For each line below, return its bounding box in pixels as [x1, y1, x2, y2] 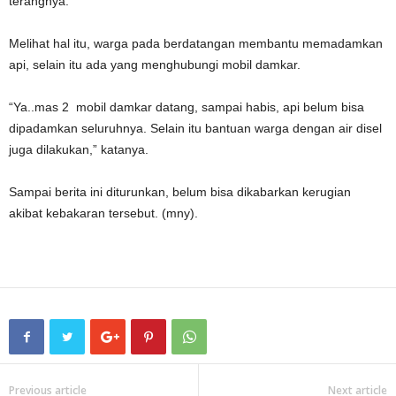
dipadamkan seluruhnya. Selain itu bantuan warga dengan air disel [9, 121, 382, 135]
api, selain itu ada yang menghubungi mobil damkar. [9, 57, 301, 72]
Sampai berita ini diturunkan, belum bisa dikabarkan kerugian [9, 185, 351, 199]
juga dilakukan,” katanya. [9, 142, 148, 156]
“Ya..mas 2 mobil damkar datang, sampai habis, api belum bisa [9, 100, 364, 114]
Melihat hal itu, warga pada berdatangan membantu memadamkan [9, 36, 383, 50]
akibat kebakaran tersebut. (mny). [9, 206, 198, 220]
